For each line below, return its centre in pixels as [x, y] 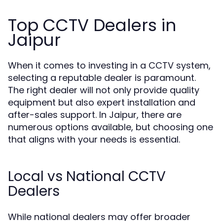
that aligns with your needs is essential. [94, 139]
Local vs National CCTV [87, 176]
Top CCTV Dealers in [92, 25]
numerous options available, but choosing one [110, 127]
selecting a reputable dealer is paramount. [102, 78]
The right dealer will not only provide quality [104, 90]
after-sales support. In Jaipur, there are [95, 115]
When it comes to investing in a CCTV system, [109, 65]
